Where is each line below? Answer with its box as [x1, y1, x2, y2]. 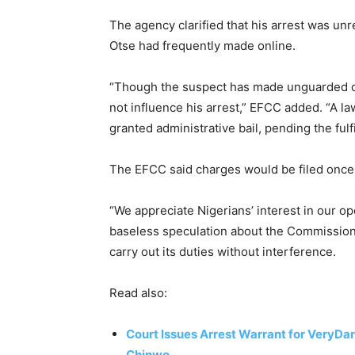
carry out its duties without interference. [109, 244, 336, 260]
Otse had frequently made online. [109, 38, 296, 54]
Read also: [109, 285, 167, 301]
